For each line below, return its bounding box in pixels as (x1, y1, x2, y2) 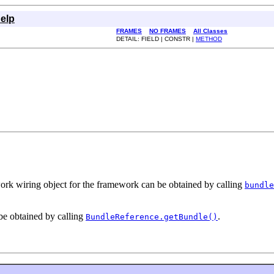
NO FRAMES (149, 28, 186, 34)
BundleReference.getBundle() (86, 212, 218, 221)
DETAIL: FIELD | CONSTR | (116, 35, 196, 42)
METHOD (196, 35, 222, 42)
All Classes (193, 28, 228, 34)
